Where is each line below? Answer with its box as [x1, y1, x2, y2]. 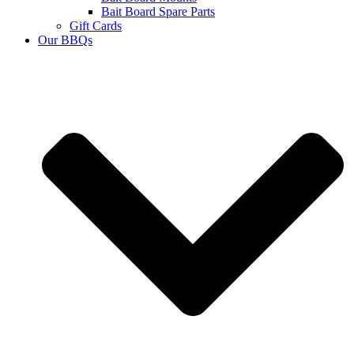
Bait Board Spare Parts [101, 4, 215, 18]
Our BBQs [38, 32, 92, 47]
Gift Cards [70, 18, 122, 32]
